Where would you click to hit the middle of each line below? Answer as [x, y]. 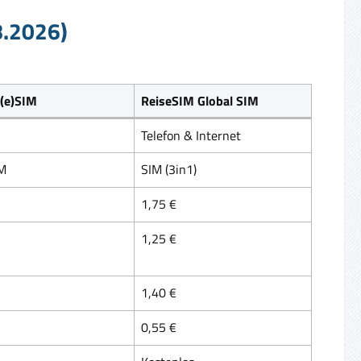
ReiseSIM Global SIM [200, 100]
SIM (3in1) [169, 169]
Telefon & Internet [191, 135]
